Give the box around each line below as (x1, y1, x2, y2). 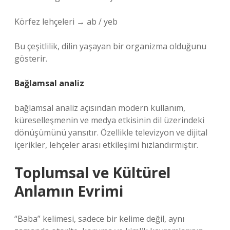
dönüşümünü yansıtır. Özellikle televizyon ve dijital (14, 127, 207, 138)
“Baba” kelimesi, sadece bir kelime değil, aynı (14, 213, 184, 224)
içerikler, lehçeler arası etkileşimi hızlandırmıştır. (14, 139, 198, 150)
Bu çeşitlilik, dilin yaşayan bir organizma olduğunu (14, 41, 206, 52)
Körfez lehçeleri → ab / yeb (14, 16, 118, 27)
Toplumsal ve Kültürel (14, 163, 170, 182)
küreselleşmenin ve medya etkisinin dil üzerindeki (14, 114, 204, 126)
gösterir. (14, 53, 47, 64)
